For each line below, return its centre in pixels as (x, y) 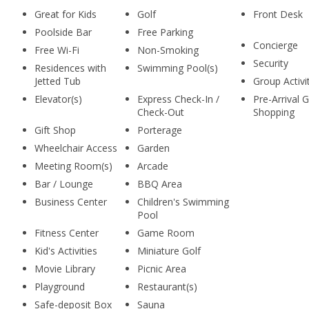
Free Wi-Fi (57, 50)
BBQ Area (159, 184)
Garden (153, 148)
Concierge (275, 45)
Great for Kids (66, 14)
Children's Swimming (183, 202)
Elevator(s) (58, 99)
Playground (60, 287)
